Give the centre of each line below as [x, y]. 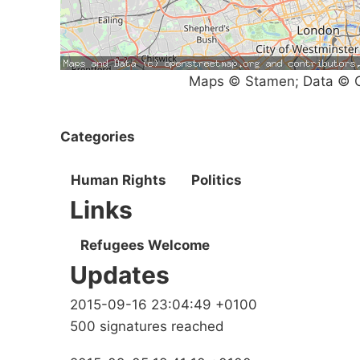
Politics [217, 180]
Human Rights [119, 180]
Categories [98, 136]
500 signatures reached [147, 327]
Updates [120, 275]
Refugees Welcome [145, 245]
